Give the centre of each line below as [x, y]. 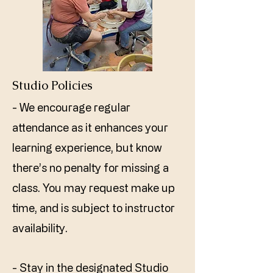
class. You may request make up [94, 188]
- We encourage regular [71, 107]
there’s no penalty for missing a [90, 168]
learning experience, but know [87, 147]
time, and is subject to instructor [94, 208]
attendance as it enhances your [90, 127]
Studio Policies [52, 85]
